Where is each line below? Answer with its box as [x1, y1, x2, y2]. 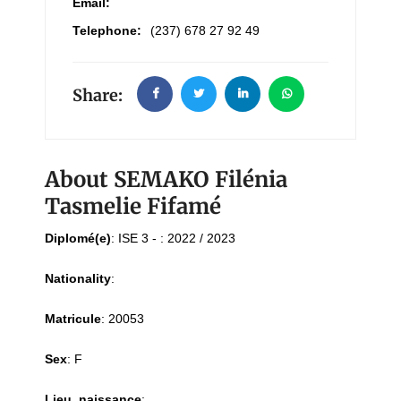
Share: [73, 85, 123, 107]
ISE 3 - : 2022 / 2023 [118, 231, 235, 246]
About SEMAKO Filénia [45, 166, 287, 194]
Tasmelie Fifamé [45, 192, 221, 221]
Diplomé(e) [45, 231, 111, 246]
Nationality [45, 271, 111, 286]
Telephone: [73, 23, 141, 38]
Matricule [45, 311, 101, 327]
